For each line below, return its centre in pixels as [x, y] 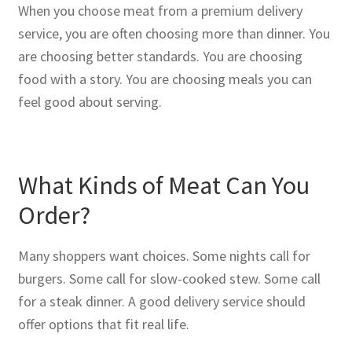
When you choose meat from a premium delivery [160, 11]
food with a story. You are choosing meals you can [165, 79]
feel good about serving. [90, 102]
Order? [54, 216]
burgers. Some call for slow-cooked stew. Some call [169, 278]
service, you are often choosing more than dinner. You [174, 34]
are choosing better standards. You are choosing [160, 57]
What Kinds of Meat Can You [163, 186]
